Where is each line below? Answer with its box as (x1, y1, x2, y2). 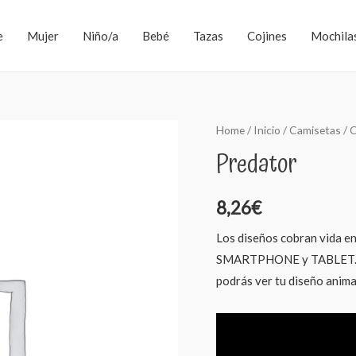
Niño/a (82, 29, 118, 43)
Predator (216, 145, 297, 184)
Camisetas (289, 123, 341, 137)
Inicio (253, 123, 281, 137)
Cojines (246, 29, 287, 43)
